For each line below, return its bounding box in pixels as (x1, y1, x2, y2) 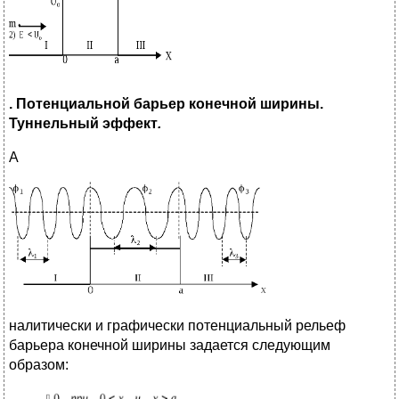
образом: (9, 356, 69, 372)
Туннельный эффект (9, 115, 158, 131)
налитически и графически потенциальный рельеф (9, 317, 346, 333)
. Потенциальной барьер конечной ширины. (9, 95, 323, 111)
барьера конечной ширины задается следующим (9, 337, 330, 353)
